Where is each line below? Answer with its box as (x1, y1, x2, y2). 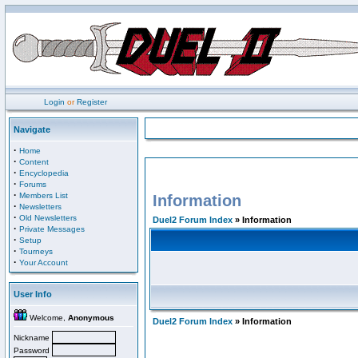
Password (14, 346, 52, 355)
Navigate (14, 125, 50, 134)
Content (19, 157, 49, 166)
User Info (14, 289, 52, 299)
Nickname (14, 333, 52, 342)
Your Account (19, 258, 68, 267)
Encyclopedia (19, 169, 69, 177)
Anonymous (68, 313, 114, 322)
